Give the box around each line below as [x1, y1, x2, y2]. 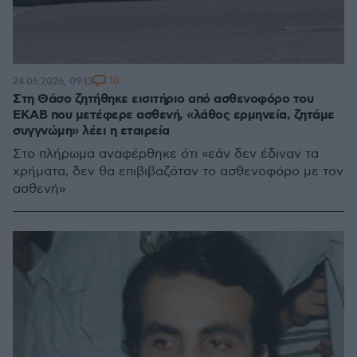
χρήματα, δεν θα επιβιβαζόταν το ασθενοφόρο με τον [13, 164, 343, 179]
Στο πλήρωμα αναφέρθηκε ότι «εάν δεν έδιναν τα [13, 147, 319, 162]
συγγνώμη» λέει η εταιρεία [13, 123, 170, 139]
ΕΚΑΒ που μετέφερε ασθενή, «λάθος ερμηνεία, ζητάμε [13, 107, 335, 124]
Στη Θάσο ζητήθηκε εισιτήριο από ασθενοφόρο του [13, 91, 313, 108]
